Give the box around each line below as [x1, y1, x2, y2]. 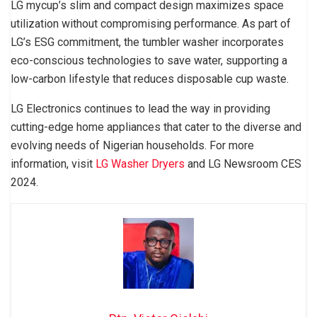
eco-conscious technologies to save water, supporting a [11, 53, 287, 67]
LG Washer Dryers [96, 156, 185, 171]
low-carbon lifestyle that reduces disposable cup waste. [11, 71, 289, 86]
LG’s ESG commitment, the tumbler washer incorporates [11, 35, 284, 49]
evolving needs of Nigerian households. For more [11, 138, 254, 152]
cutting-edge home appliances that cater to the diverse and [11, 120, 301, 134]
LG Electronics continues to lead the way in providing [11, 101, 270, 115]
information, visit [11, 156, 96, 171]
